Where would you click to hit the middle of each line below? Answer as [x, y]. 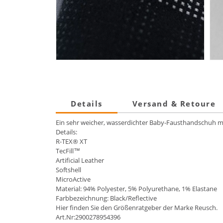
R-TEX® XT [71, 142]
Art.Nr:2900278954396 [88, 217]
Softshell [68, 170]
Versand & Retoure [174, 104]
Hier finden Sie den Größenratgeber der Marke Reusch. [137, 208]
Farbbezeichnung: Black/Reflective [106, 198]
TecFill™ [68, 151]
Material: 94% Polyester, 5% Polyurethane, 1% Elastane [137, 189]
